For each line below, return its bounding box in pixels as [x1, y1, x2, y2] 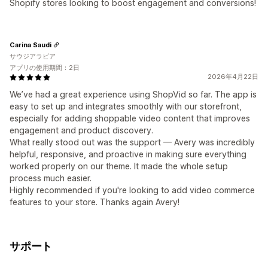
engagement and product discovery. [10, 125, 153, 136]
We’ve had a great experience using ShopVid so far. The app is [10, 89, 257, 100]
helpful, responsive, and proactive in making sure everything [10, 149, 246, 160]
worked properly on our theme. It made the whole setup [10, 161, 228, 172]
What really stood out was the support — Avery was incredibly [10, 137, 255, 148]
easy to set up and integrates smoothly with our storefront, [10, 101, 242, 112]
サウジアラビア [10, 52, 56, 61]
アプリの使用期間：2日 [10, 63, 80, 72]
